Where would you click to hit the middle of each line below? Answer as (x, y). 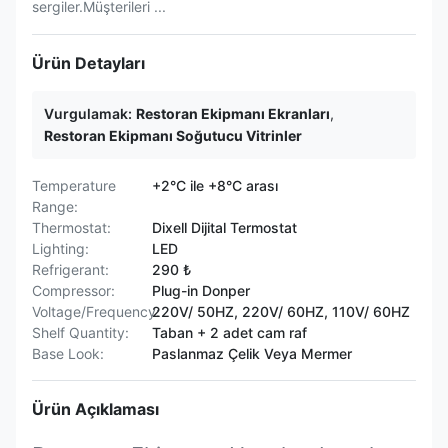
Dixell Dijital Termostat (224, 227)
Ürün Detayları (88, 63)
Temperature (74, 185)
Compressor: (73, 290)
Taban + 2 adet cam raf (229, 332)
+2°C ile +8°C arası (215, 185)
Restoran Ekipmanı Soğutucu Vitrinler (173, 135)
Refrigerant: (70, 269)
